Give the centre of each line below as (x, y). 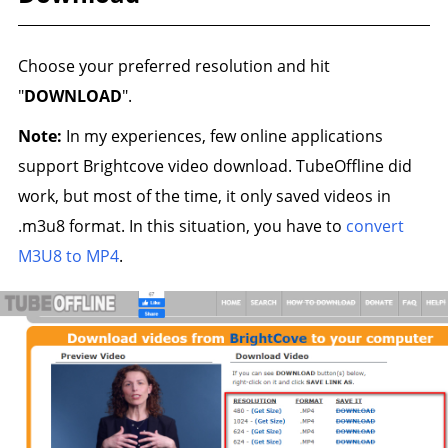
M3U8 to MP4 (68, 255)
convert (374, 225)
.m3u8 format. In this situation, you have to (181, 225)
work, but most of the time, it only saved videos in (204, 195)
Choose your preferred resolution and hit (173, 65)
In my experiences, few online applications (222, 135)
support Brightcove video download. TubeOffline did (214, 165)
